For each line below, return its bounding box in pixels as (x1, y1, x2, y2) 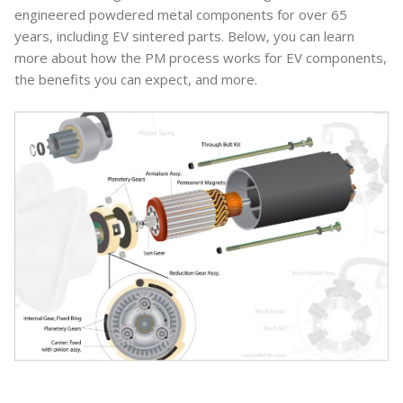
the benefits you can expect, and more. (14, 69, 257, 88)
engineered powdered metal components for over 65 (14, 4, 347, 23)
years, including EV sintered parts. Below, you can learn (14, 26, 354, 45)
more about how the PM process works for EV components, (14, 48, 387, 67)
